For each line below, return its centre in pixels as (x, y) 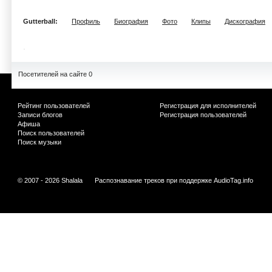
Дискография (245, 21)
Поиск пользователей (51, 133)
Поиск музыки (39, 142)
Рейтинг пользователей (54, 106)
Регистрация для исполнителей (208, 106)
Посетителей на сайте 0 (55, 74)
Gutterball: (41, 21)
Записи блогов (40, 115)
